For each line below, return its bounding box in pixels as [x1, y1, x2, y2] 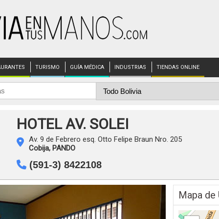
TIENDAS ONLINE [156, 64, 199, 70]
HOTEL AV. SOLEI [17, 115, 129, 132]
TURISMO [35, 64, 60, 70]
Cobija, [29, 144, 52, 153]
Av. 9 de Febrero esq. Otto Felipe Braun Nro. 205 [29, 135, 182, 144]
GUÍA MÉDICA [70, 64, 104, 70]
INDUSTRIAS [114, 64, 146, 70]
